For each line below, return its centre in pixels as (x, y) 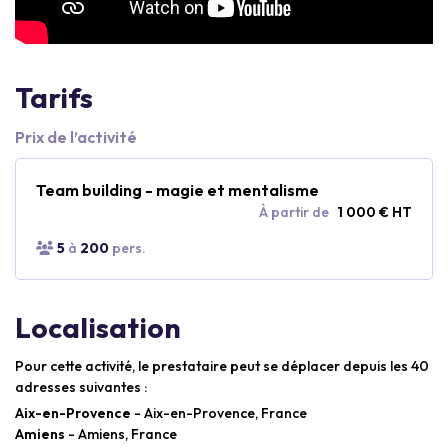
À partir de (294, 211)
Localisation (98, 327)
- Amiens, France (121, 433)
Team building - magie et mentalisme (177, 189)
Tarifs (54, 97)
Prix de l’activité (76, 136)
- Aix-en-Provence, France (219, 412)
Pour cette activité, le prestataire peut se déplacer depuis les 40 (222, 365)
